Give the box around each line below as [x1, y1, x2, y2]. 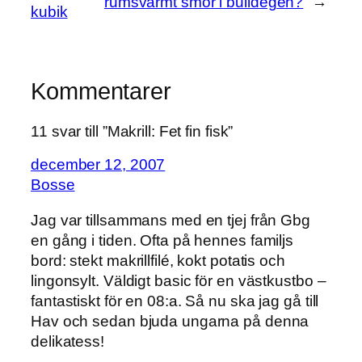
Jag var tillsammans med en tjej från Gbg [31, 211, 310, 229]
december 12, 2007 [31, 156, 166, 174]
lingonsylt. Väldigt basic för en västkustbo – [31, 271, 326, 289]
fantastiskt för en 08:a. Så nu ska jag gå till [31, 292, 319, 309]
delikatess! [31, 332, 104, 350]
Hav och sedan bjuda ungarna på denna [31, 312, 309, 330]
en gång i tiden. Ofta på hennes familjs [31, 231, 294, 249]
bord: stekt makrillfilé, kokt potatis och [31, 251, 285, 269]
